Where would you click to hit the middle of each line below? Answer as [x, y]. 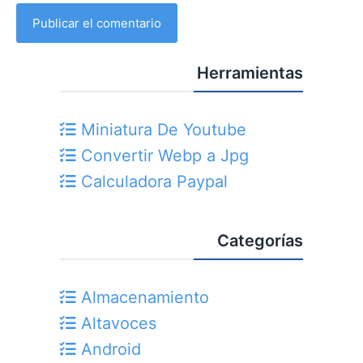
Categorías [260, 241]
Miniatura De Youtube [161, 130]
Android [109, 350]
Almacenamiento [143, 298]
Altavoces [116, 324]
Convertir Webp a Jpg [162, 156]
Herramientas [250, 73]
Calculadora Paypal [152, 182]
